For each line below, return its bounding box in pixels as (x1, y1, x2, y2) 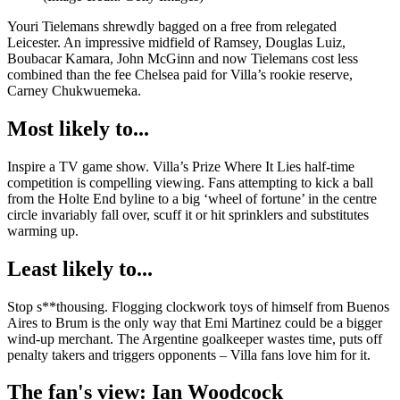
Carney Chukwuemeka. (7, 82, 141, 98)
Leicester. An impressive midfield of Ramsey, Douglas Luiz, (7, 34, 346, 50)
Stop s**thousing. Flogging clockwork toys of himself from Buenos (7, 298, 389, 314)
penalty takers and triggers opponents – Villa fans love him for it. (7, 346, 371, 362)
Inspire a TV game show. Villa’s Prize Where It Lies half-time (7, 158, 354, 174)
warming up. (7, 222, 79, 238)
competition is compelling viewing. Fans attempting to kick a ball (7, 174, 373, 190)
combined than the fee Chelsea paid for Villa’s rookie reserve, (7, 66, 353, 82)
